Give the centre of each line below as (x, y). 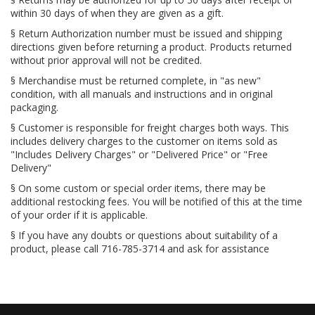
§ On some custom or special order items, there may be (138, 188)
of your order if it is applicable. (79, 215)
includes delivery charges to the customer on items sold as (144, 141)
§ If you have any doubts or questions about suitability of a (144, 235)
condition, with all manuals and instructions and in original (142, 94)
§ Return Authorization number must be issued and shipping (146, 33)
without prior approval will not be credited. (106, 60)
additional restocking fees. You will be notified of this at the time (156, 201)
